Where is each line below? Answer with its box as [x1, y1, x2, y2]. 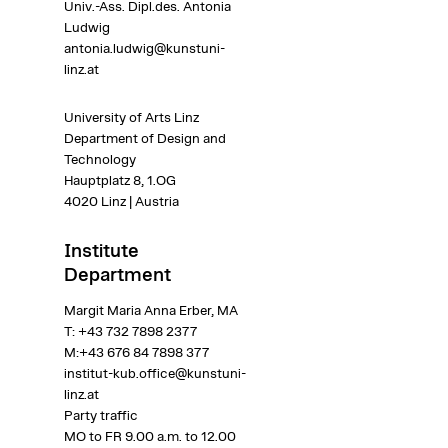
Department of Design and [63, 131, 226, 146]
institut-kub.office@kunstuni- [63, 367, 246, 382]
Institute [63, 241, 139, 261]
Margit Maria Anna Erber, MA [63, 304, 241, 319]
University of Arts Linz [63, 110, 199, 125]
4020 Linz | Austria [63, 194, 179, 209]
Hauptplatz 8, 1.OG [63, 173, 176, 188]
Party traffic [63, 409, 138, 424]
